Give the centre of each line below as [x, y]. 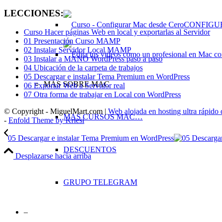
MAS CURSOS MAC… [103, 117]
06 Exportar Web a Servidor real [74, 86]
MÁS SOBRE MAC [77, 84]
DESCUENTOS [90, 149]
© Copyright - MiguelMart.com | [56, 111]
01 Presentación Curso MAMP [72, 41]
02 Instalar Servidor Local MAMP [78, 50]
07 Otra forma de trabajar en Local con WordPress [102, 95]
